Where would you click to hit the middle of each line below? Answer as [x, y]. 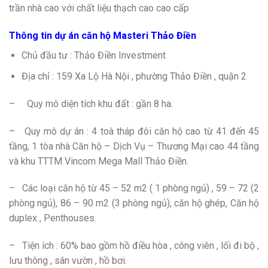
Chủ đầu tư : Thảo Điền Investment [93, 56]
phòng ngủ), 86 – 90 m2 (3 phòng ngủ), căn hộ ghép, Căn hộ [134, 203]
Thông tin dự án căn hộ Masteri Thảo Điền [103, 35]
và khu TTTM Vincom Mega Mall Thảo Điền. [99, 161]
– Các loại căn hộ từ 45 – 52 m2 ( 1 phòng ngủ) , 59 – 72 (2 [134, 188]
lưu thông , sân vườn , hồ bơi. [68, 261]
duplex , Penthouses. [53, 218]
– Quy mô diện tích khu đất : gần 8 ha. [91, 103]
